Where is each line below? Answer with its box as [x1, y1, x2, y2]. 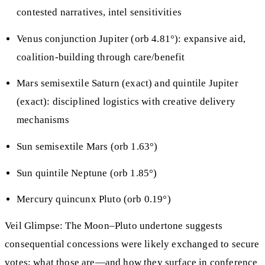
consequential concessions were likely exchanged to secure [5, 238, 260, 250]
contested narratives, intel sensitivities [17, 7, 182, 18]
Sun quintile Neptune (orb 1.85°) [17, 167, 157, 179]
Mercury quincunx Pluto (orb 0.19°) [17, 193, 171, 205]
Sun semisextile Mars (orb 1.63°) [17, 140, 158, 152]
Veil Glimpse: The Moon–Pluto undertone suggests [5, 219, 222, 231]
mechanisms [17, 114, 69, 126]
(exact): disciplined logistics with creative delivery [17, 96, 235, 108]
